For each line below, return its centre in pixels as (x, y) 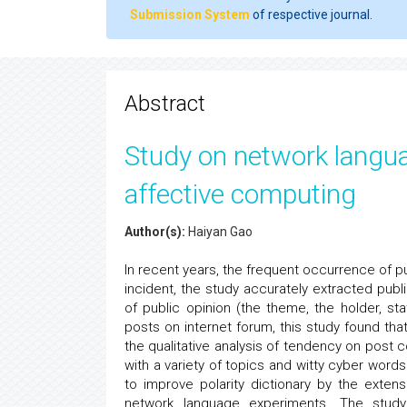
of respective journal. (311, 15)
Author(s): (155, 232)
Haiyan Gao (219, 232)
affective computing (240, 194)
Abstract (165, 104)
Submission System (190, 15)
